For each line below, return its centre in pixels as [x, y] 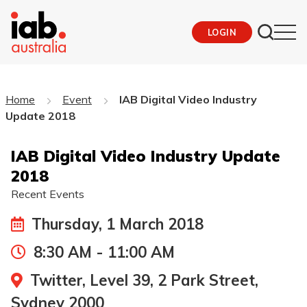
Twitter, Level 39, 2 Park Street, [142, 280]
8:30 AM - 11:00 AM [102, 252]
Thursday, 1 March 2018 [115, 224]
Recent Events [48, 194]
